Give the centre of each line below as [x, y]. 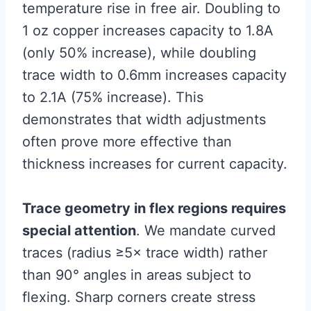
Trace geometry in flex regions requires [154, 208]
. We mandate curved [206, 230]
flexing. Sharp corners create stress [139, 297]
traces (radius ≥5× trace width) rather [145, 252]
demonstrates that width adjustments [144, 119]
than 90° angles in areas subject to [137, 275]
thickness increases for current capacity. [155, 163]
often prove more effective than [127, 141]
